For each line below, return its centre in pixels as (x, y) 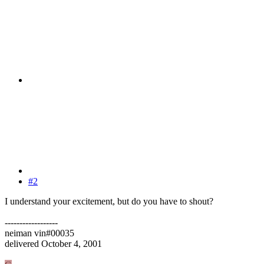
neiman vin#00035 (39, 233)
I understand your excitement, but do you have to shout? (109, 202)
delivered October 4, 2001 (53, 244)
